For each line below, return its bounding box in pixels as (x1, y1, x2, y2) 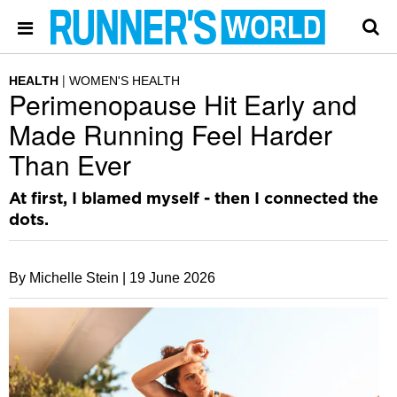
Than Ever (9, 145, 131, 183)
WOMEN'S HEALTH (69, 74, 180, 88)
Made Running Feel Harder (9, 115, 332, 153)
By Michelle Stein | (9, 270, 126, 285)
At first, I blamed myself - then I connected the (9, 191, 378, 207)
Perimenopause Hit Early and (9, 85, 357, 123)
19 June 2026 (129, 270, 215, 285)
